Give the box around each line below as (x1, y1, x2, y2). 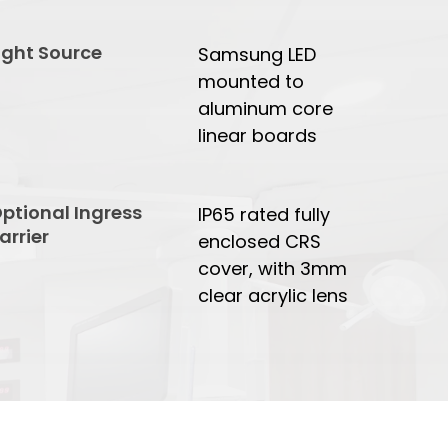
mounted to (198, 69, 305, 95)
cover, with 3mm (198, 256, 348, 282)
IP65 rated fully (198, 202, 331, 228)
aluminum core (198, 96, 334, 122)
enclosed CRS (198, 229, 322, 255)
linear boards (198, 123, 318, 149)
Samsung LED (198, 42, 317, 68)
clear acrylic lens (198, 283, 349, 309)
